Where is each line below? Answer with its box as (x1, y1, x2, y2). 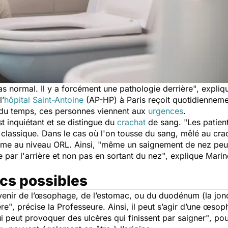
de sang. (146, 117, 184, 127)
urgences (148, 106, 183, 116)
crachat (117, 117, 146, 127)
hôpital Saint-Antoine (4, 95, 83, 105)
